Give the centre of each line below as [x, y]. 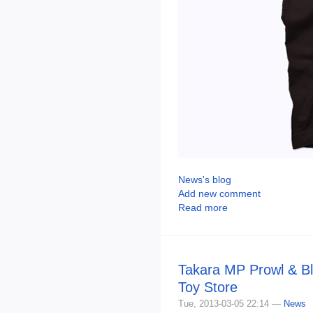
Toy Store [208, 287]
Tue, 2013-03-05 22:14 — [231, 303]
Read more [203, 207]
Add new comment [219, 193]
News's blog [205, 179]
